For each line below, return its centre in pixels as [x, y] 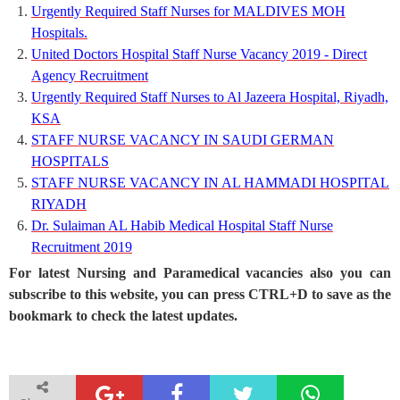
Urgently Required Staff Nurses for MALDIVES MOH [188, 11]
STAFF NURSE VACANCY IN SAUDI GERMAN [183, 139]
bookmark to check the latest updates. [123, 315]
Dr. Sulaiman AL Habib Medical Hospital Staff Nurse [182, 225]
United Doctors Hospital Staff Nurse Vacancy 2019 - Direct [199, 54]
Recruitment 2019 [82, 246]
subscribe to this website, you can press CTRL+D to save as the [200, 294]
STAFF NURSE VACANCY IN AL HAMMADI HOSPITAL [210, 182]
